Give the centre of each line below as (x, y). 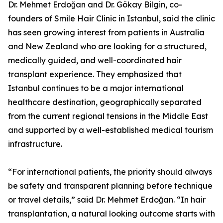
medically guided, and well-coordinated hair (95, 60)
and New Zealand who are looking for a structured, (107, 47)
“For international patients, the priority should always (110, 172)
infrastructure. (35, 144)
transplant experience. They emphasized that (95, 74)
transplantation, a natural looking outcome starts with (111, 214)
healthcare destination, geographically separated (105, 102)
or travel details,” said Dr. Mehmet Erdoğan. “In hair (107, 200)
